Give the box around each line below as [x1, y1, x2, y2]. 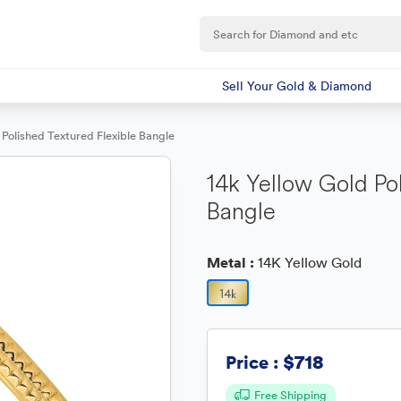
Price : [226, 349, 278, 374]
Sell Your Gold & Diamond [222, 78, 371, 94]
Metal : [207, 252, 258, 272]
